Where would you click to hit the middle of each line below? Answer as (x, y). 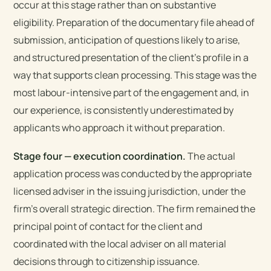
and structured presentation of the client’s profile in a (131, 57)
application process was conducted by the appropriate (133, 173)
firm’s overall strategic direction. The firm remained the (135, 208)
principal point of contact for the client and (108, 226)
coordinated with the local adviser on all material (120, 243)
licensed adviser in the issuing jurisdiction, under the (130, 191)
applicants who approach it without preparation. (119, 127)
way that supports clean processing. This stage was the (135, 75)
